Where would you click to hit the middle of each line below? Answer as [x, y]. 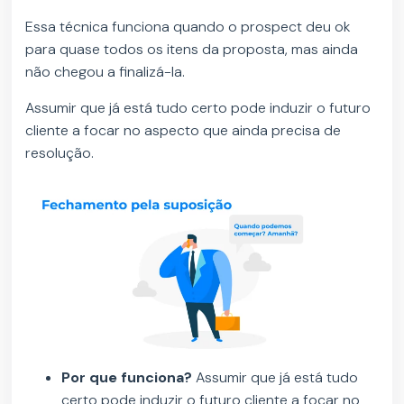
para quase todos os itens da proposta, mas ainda [192, 50]
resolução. [60, 153]
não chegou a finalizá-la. [107, 72]
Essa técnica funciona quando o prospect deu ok [188, 27]
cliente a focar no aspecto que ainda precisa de [184, 131]
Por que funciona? [127, 378]
